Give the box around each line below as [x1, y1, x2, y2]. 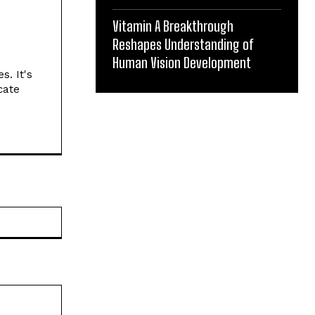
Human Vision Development [112, 54, 251, 72]
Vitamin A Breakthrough [112, 18, 233, 35]
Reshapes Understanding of [112, 36, 254, 53]
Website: [60, 207, 101, 220]
